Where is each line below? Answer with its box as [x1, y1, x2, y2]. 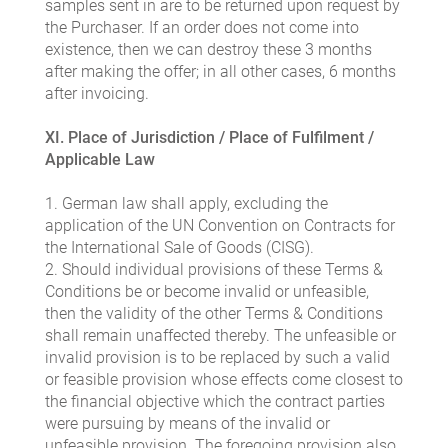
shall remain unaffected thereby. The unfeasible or [45, 326, 396, 346]
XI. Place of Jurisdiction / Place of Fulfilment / [45, 128, 374, 148]
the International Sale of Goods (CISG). [45, 238, 314, 258]
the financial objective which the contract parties [45, 392, 385, 412]
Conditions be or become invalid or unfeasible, [45, 282, 369, 302]
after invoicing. [45, 84, 149, 104]
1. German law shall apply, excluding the [45, 194, 328, 214]
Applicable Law [45, 150, 155, 170]
